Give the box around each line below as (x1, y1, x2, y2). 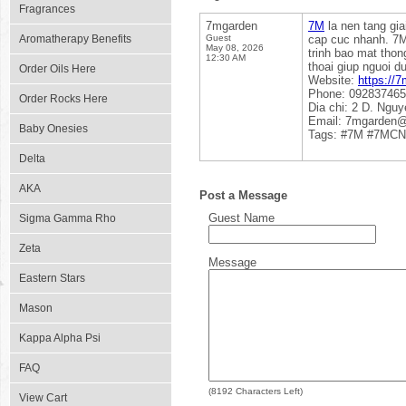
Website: (308, 73, 358, 87)
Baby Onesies (19, 122, 88, 135)
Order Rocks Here (19, 92, 108, 105)
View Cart (19, 391, 67, 404)
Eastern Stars (19, 272, 85, 285)
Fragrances (19, 3, 75, 15)
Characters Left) (233, 386, 303, 396)
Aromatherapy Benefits (19, 33, 131, 45)
